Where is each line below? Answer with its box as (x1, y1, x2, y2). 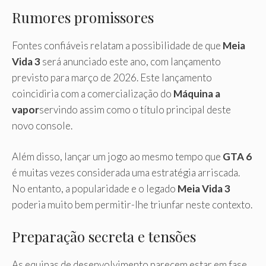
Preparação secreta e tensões (12, 226, 196, 246)
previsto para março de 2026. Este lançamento (12, 71, 212, 84)
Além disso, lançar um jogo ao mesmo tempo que (12, 150, 223, 163)
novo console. (12, 119, 72, 132)
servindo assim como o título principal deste (39, 103, 231, 116)
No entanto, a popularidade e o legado (12, 182, 178, 195)
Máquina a (173, 87, 220, 100)
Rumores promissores (12, 7, 154, 27)
